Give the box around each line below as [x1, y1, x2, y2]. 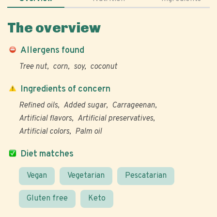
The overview [7, 20, 101, 36]
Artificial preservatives [77, 114, 153, 124]
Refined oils [19, 101, 58, 110]
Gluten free [27, 194, 68, 203]
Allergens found [20, 45, 84, 56]
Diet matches [20, 149, 74, 160]
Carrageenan [112, 101, 155, 110]
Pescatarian [125, 171, 167, 181]
